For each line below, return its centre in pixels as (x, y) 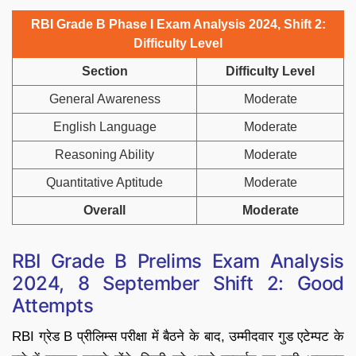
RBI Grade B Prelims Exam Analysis (178, 261)
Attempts (53, 306)
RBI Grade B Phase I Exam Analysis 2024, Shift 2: (178, 25)
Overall (104, 211)
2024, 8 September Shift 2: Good (178, 284)
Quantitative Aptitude (104, 183)
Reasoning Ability (104, 155)
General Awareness (104, 99)
